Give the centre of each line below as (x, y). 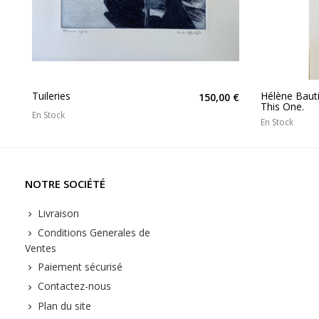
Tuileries (51, 95)
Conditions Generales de (93, 232)
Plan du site (63, 305)
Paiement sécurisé (79, 267)
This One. (282, 106)
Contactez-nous (73, 286)
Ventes (41, 249)
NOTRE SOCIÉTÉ (65, 183)
